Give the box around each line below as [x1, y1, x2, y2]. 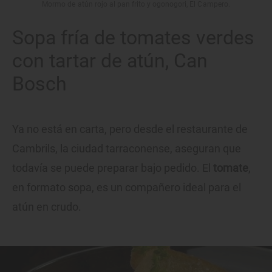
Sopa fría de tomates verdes [12, 26, 254, 50]
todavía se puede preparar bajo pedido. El [12, 161, 213, 175]
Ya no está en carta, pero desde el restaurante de [12, 123, 248, 136]
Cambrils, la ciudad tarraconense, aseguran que [12, 142, 241, 155]
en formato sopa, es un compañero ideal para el [12, 181, 241, 194]
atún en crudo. [12, 200, 81, 214]
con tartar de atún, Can [12, 49, 208, 73]
